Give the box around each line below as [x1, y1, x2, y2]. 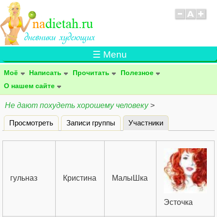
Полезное [121, 69, 154, 77]
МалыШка [112, 173, 148, 182]
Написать [29, 69, 62, 77]
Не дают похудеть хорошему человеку [5, 101, 148, 109]
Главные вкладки [2, 124, 92, 135]
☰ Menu [92, 49, 127, 60]
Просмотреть [9, 117, 53, 127]
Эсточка [164, 198, 193, 207]
